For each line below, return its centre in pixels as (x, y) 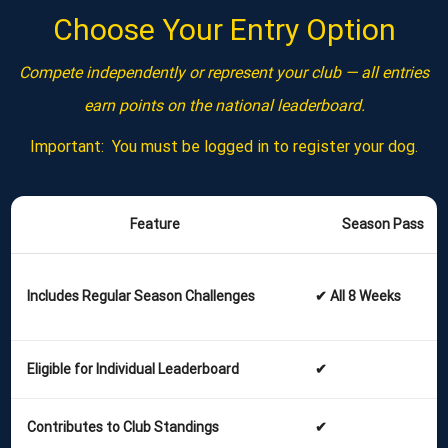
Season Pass (383, 223)
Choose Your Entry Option (224, 29)
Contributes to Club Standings (123, 426)
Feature (155, 223)
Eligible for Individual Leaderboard (133, 368)
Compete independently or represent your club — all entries (224, 72)
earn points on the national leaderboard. (224, 105)
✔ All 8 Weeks (358, 295)
